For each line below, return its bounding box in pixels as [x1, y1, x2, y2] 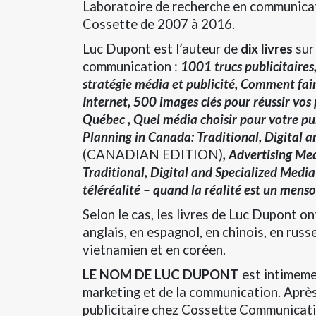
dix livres [241, 40, 293, 56]
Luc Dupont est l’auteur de [83, 40, 241, 56]
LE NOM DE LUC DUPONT [83, 266, 239, 282]
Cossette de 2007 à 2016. [83, 16, 235, 32]
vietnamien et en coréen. [83, 241, 226, 257]
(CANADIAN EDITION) [83, 146, 223, 162]
